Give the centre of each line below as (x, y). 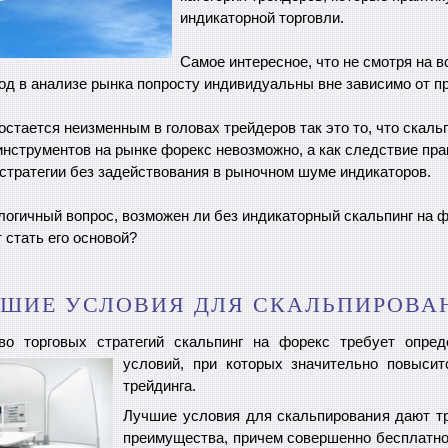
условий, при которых (207, 364)
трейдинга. (159, 386)
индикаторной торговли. (262, 18)
